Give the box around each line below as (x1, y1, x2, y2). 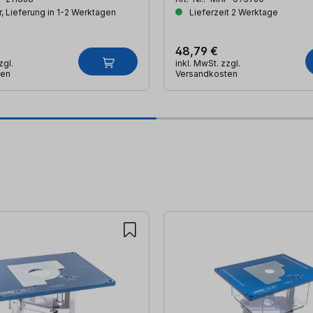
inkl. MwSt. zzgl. (175, 58, 240, 69)
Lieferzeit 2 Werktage (187, 7, 278, 18)
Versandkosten (175, 68, 238, 80)
